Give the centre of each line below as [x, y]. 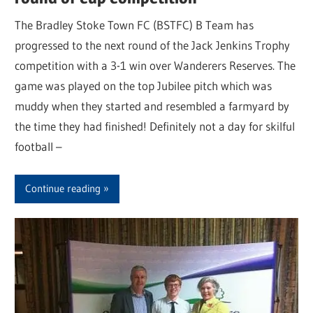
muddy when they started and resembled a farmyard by [152, 106]
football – [39, 147]
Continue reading [63, 189]
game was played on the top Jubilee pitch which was [144, 86]
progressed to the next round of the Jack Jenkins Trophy [153, 45]
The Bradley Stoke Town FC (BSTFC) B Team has [134, 25]
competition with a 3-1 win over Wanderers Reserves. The [155, 66]
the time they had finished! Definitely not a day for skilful [155, 126]
